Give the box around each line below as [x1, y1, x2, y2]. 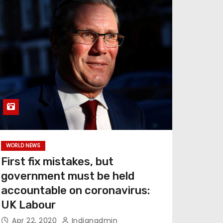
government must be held [1, 169, 134, 183]
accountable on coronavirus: [1, 184, 150, 197]
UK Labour [1, 198, 56, 212]
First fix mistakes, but [1, 155, 113, 168]
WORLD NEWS [6, 142, 40, 149]
